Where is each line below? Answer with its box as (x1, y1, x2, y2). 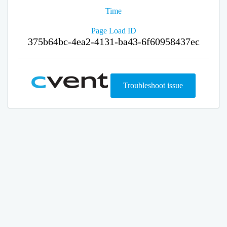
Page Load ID (91, 26, 136, 35)
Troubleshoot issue (123, 81, 183, 90)
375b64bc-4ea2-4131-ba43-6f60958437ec (27, 36, 200, 47)
